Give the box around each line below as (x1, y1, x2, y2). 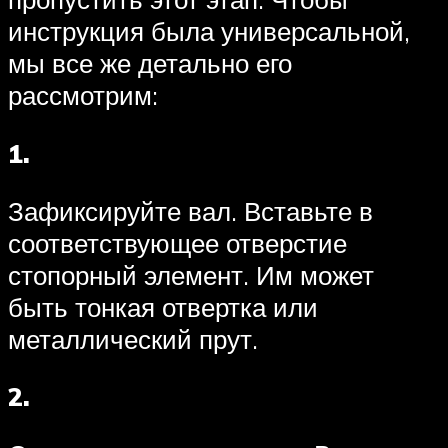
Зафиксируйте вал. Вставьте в (8, 194, 373, 227)
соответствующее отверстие (8, 226, 347, 259)
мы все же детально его (8, 47, 292, 80)
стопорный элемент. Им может (8, 258, 374, 291)
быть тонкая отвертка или (8, 290, 318, 323)
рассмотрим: (8, 79, 158, 112)
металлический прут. (8, 322, 258, 355)
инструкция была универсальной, (8, 15, 410, 48)
